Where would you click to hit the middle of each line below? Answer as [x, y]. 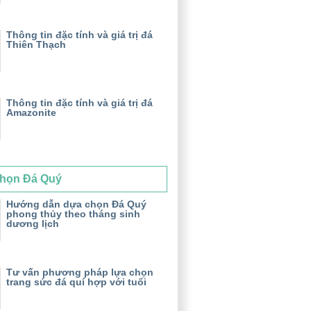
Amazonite [31, 112]
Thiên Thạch [36, 44]
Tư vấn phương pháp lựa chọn [80, 272]
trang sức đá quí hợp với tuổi [76, 281]
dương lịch [33, 223]
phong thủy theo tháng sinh [73, 213]
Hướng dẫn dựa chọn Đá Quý [76, 204]
